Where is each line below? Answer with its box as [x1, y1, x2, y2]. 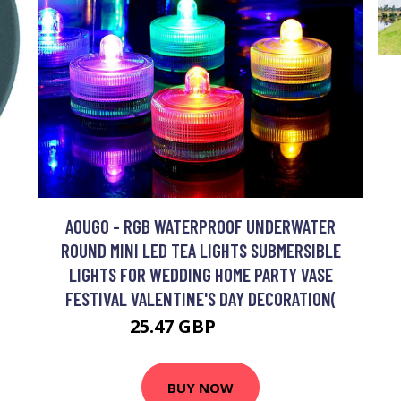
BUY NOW [167, 378, 234, 397]
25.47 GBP [129, 314, 220, 338]
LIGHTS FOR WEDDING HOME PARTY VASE [68, 263, 333, 286]
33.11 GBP [219, 321, 272, 337]
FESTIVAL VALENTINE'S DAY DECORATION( [64, 287, 337, 310]
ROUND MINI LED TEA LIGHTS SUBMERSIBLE [60, 239, 341, 261]
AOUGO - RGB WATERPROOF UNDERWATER [65, 215, 336, 237]
